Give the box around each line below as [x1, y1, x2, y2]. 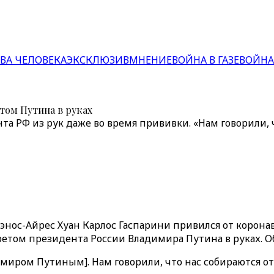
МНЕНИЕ [129, 53, 172, 67]
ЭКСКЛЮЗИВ [67, 53, 129, 67]
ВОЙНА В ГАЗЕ [172, 53, 239, 67]
